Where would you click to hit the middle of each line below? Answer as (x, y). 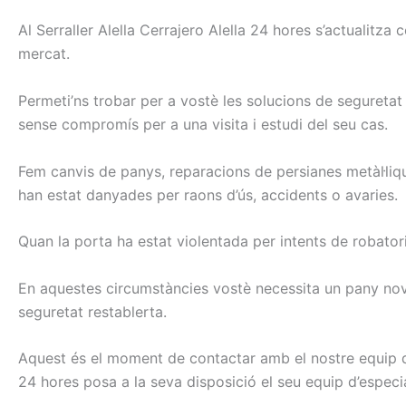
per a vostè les (191, 101)
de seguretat (359, 101)
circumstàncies (157, 288)
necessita (288, 288)
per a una (175, 125)
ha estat (145, 242)
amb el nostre (307, 358)
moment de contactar (181, 358)
